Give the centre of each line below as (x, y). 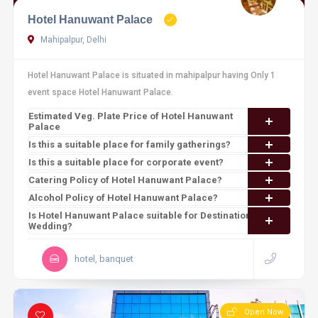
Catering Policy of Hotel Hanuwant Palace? (125, 180)
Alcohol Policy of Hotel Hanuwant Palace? (123, 198)
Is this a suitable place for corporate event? (126, 162)
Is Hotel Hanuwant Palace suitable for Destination (139, 215)
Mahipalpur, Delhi (72, 40)
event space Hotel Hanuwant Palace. (100, 92)
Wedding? (50, 226)
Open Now (264, 312)
